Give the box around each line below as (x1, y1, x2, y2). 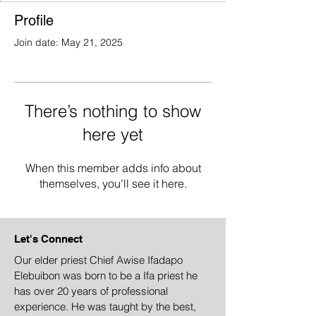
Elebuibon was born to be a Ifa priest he (14, 269, 197, 282)
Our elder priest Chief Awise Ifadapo (14, 253, 183, 267)
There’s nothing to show (25, 101, 201, 121)
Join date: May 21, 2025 (14, 36, 123, 49)
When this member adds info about (25, 161, 201, 175)
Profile (14, 12, 54, 29)
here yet (83, 124, 143, 145)
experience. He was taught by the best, (14, 300, 196, 313)
